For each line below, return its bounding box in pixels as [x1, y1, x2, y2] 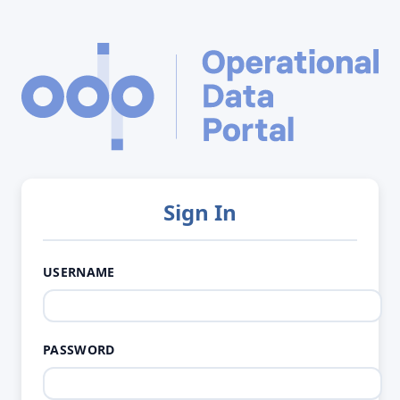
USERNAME [43, 263, 115, 281]
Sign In [163, 197, 237, 228]
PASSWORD [43, 341, 115, 359]
